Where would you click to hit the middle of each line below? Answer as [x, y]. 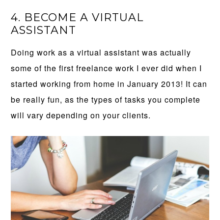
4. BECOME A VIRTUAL [77, 18]
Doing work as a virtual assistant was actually [101, 53]
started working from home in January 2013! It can [109, 84]
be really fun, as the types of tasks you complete [106, 100]
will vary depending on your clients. [81, 115]
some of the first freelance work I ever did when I [107, 68]
